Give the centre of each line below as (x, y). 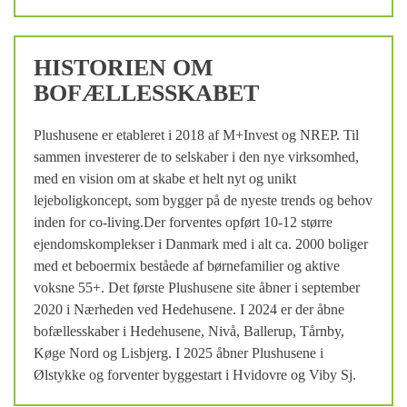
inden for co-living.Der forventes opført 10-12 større (183, 222)
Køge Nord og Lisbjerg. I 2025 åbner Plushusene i (179, 352)
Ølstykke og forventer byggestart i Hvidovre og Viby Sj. (195, 374)
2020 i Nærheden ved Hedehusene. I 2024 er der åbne (189, 309)
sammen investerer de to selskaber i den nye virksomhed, (196, 156)
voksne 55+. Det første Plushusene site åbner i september (197, 287)
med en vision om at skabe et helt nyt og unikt (165, 178)
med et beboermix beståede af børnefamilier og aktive (187, 265)
